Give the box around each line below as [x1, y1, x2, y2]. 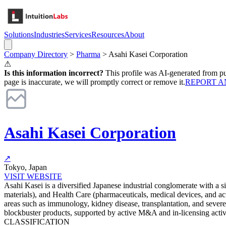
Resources [91, 30, 124, 39]
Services [65, 30, 91, 39]
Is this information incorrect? [4, 69, 103, 77]
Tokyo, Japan [4, 162, 47, 172]
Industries [34, 30, 65, 39]
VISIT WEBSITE [4, 172, 62, 181]
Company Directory [4, 50, 68, 59]
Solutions [4, 30, 34, 39]
